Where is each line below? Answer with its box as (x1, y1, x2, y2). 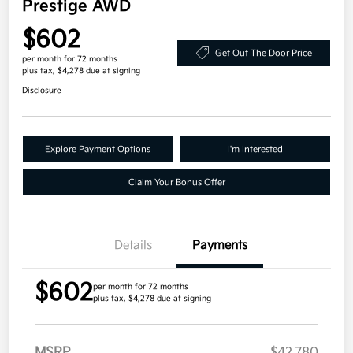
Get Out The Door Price (214, 47, 312, 58)
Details (114, 238, 152, 254)
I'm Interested (227, 144, 283, 155)
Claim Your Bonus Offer (128, 177, 225, 188)
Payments (192, 238, 247, 254)
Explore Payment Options (45, 144, 151, 155)
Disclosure (22, 86, 61, 96)
